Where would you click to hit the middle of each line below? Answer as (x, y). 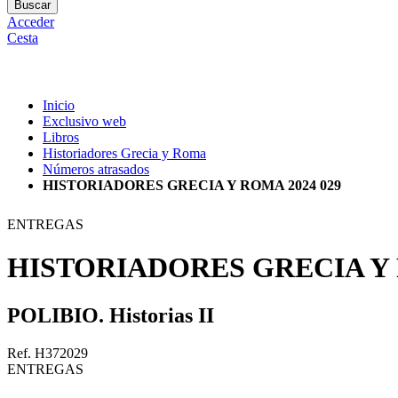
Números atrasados (96, 169)
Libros (61, 137)
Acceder (31, 22)
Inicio (59, 105)
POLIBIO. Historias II (111, 315)
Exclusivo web (84, 121)
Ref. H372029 (48, 353)
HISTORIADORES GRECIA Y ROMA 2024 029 (192, 185)
